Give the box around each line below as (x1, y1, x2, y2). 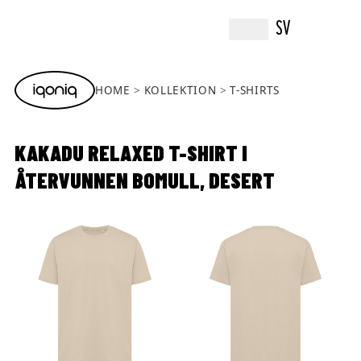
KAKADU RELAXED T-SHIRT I (15, 139, 247, 166)
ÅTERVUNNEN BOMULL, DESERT (15, 167, 275, 193)
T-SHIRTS (230, 83, 280, 98)
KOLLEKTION (143, 83, 217, 98)
